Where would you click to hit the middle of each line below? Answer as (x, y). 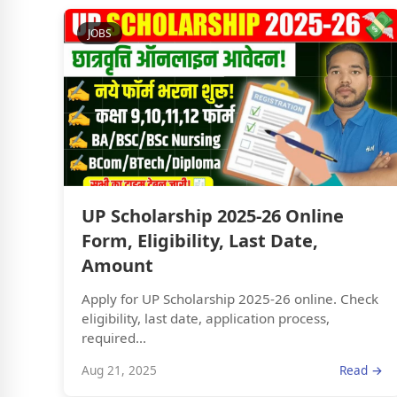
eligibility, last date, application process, (206, 318)
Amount (117, 265)
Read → (361, 370)
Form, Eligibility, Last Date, (200, 240)
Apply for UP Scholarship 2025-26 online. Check (230, 298)
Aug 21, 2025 (119, 370)
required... (114, 337)
